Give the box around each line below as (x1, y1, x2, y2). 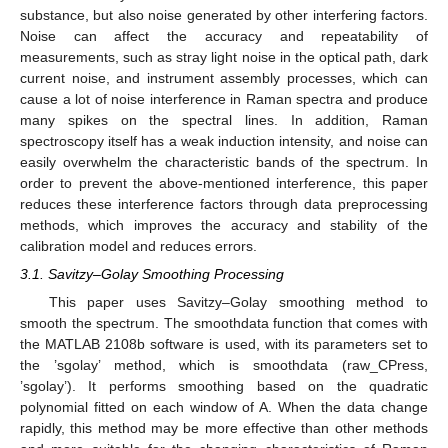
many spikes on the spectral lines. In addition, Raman (20, 112, 428, 129)
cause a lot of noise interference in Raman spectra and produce (20, 91, 428, 108)
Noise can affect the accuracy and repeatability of (20, 28, 428, 45)
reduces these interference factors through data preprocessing (20, 196, 428, 213)
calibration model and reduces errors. (20, 238, 257, 255)
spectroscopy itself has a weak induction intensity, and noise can (20, 133, 428, 150)
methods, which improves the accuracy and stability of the (20, 217, 428, 234)
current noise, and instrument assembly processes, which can (20, 70, 428, 87)
